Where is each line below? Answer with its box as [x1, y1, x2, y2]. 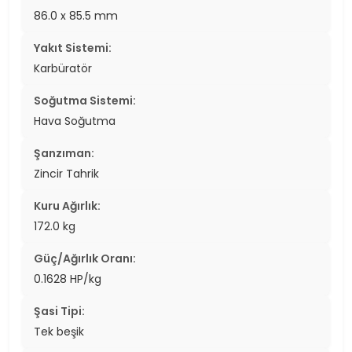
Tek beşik [34, 323, 84, 339]
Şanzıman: [34, 145, 94, 161]
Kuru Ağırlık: [34, 197, 101, 214]
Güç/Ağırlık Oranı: [34, 250, 136, 266]
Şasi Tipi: [34, 302, 85, 319]
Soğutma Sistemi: [34, 92, 136, 108]
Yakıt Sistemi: [34, 39, 112, 56]
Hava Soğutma [34, 112, 115, 129]
